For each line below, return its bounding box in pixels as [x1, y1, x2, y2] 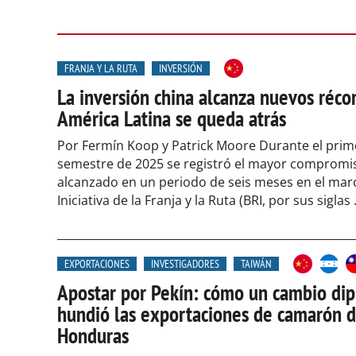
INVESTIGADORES [151, 257, 219, 272]
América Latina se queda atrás [57, 105, 286, 132]
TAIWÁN [241, 257, 272, 272]
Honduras [57, 322, 129, 350]
